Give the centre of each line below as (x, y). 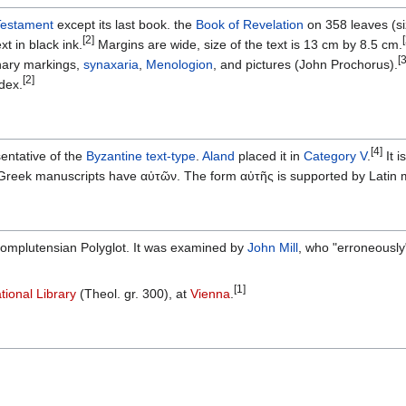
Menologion (179, 65)
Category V (335, 156)
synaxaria (111, 65)
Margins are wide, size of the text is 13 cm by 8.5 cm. (248, 45)
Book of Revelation (250, 25)
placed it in (269, 156)
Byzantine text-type (141, 156)
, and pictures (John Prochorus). (305, 65)
